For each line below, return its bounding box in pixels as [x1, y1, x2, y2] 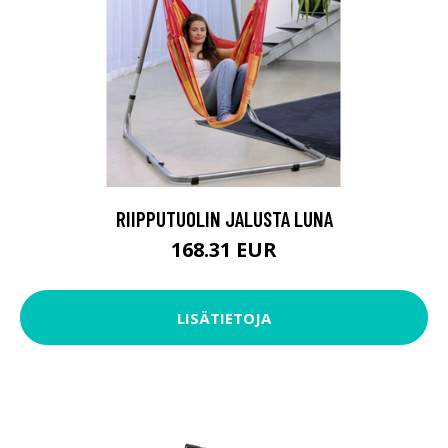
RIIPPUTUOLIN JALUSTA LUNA [115, 206, 333, 232]
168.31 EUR [171, 236, 277, 264]
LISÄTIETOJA [177, 307, 271, 328]
